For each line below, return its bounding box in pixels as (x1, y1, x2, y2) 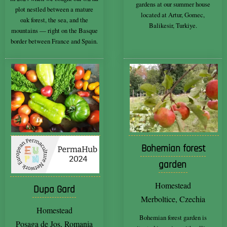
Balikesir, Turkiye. (148, 20, 197, 30)
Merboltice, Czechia (140, 194, 205, 205)
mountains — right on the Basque (11, 25, 98, 35)
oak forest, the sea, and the (20, 15, 88, 24)
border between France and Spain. (11, 36, 98, 46)
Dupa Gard (33, 183, 75, 196)
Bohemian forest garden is (139, 213, 207, 222)
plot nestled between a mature (15, 4, 93, 14)
